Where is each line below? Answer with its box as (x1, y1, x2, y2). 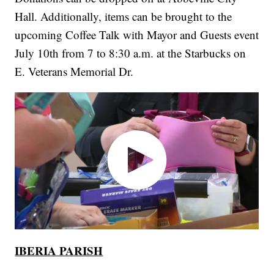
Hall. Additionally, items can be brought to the (15, 9, 232, 24)
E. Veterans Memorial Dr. (15, 64, 134, 80)
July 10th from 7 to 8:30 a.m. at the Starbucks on (15, 45, 246, 61)
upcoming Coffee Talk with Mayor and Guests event (15, 27, 259, 43)
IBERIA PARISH (15, 242, 103, 259)
